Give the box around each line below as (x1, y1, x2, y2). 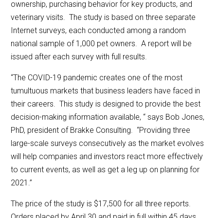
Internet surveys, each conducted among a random (11, 25, 186, 35)
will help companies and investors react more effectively (11, 151, 203, 161)
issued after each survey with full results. (11, 52, 147, 61)
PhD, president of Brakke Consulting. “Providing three (11, 125, 191, 135)
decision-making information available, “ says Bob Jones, (11, 112, 205, 122)
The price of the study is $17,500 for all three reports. (11, 199, 193, 208)
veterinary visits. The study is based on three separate (11, 12, 196, 22)
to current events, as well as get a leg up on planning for (11, 164, 200, 174)
